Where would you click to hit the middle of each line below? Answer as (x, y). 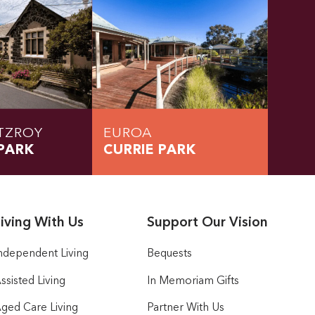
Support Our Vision (207, 223)
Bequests (169, 254)
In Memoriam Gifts (193, 281)
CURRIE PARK (150, 151)
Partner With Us (185, 308)
